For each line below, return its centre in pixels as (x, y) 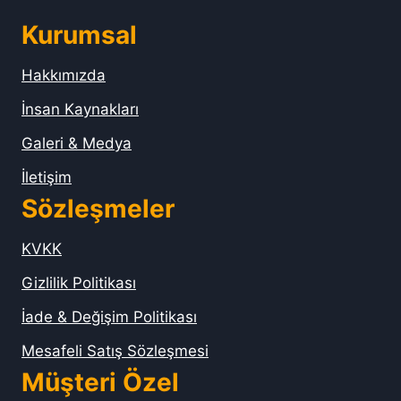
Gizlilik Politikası (79, 283)
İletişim (47, 178)
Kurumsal (79, 35)
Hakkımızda (64, 76)
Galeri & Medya (77, 144)
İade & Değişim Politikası (109, 317)
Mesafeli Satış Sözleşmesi (115, 351)
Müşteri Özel (100, 383)
